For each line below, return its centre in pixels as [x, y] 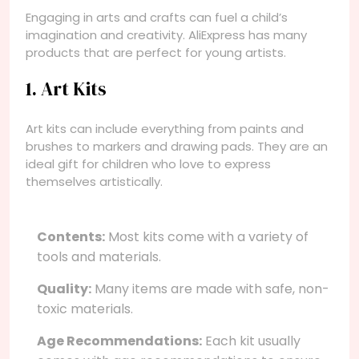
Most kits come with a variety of [207, 236]
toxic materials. [85, 309]
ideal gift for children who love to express [148, 163]
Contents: [71, 236]
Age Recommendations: [119, 341]
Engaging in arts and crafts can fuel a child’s [157, 17]
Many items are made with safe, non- [210, 288]
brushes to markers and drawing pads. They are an [177, 146]
